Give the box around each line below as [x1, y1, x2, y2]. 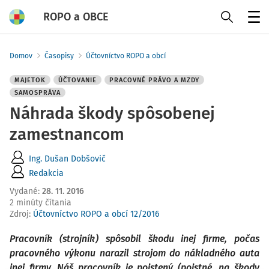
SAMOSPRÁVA [14, 89, 61, 97]
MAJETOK [14, 76, 46, 84]
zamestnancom [10, 124, 124, 144]
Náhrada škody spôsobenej [10, 103, 215, 123]
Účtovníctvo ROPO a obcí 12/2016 [33, 209, 159, 219]
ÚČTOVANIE [58, 76, 97, 84]
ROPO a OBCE [43, 10, 109, 23]
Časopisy [44, 52, 74, 60]
